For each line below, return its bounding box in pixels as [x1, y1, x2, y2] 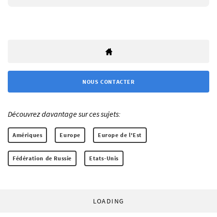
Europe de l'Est [98, 131, 142, 139]
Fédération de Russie [13, 154, 72, 162]
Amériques [13, 131, 43, 139]
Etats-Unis [89, 154, 119, 162]
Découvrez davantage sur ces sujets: [8, 108, 121, 119]
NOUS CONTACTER [82, 77, 135, 85]
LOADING [93, 196, 124, 205]
